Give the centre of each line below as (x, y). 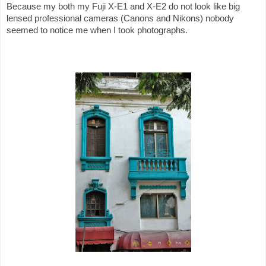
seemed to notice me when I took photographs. (98, 31)
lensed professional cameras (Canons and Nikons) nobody (120, 19)
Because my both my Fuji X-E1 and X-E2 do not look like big (123, 7)
